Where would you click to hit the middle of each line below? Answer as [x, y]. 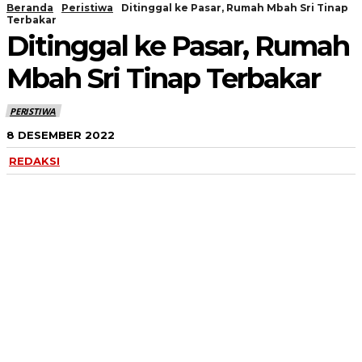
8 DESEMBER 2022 [61, 135]
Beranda [30, 8]
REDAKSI [34, 161]
